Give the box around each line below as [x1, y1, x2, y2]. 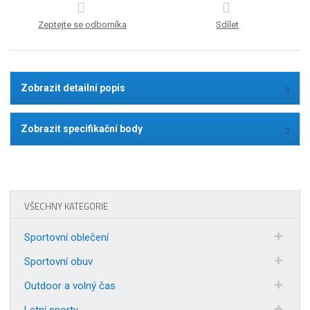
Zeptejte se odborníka [38, 19, 127, 30]
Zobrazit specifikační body [21, 122, 143, 134]
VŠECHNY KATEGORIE [24, 199, 109, 213]
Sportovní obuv [24, 255, 93, 268]
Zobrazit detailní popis [21, 82, 126, 93]
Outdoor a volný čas [24, 279, 116, 292]
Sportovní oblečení [24, 230, 109, 244]
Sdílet [216, 19, 239, 30]
